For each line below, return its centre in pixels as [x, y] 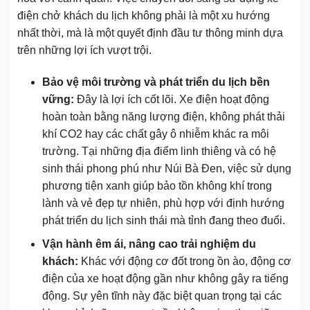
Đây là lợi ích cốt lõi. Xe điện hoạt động [171, 99]
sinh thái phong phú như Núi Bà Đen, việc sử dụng [166, 168]
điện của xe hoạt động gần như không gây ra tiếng [165, 279]
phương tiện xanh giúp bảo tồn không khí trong [157, 185]
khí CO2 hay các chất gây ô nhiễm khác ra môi [155, 134]
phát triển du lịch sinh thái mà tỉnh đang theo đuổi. [163, 220]
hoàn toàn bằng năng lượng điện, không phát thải [163, 116]
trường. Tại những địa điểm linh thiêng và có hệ [159, 151]
